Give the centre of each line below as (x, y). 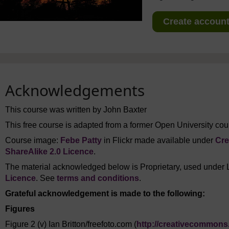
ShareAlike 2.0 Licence (49, 151)
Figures (20, 209)
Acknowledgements (75, 90)
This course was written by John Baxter (76, 109)
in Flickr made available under (158, 140)
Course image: (33, 140)
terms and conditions (98, 178)
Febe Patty (81, 140)
